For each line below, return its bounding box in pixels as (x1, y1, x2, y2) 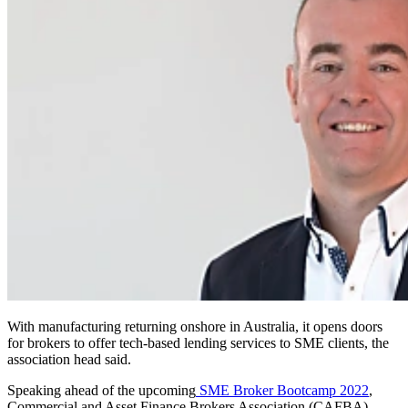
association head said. (7, 352, 131, 368)
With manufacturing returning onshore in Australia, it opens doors (7, 319, 382, 335)
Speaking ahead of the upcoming (7, 382, 196, 399)
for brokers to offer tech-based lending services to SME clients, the (7, 335, 389, 352)
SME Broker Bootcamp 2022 (199, 382, 369, 399)
